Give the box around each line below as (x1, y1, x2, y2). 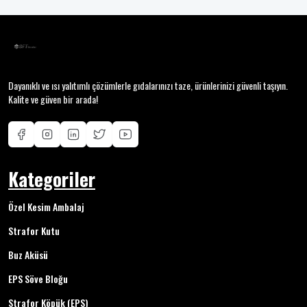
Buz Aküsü (8, 247, 48, 262)
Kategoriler (8, 165, 95, 193)
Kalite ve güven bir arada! (8, 92, 98, 106)
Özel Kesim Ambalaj (8, 199, 84, 214)
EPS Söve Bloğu (8, 271, 68, 286)
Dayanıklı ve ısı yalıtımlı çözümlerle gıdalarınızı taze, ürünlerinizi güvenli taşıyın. (8, 78, 288, 93)
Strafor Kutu (8, 223, 60, 238)
